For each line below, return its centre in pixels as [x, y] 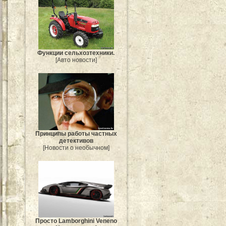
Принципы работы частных [76, 133]
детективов [76, 140]
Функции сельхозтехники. [76, 53]
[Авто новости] [76, 60]
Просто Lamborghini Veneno [76, 221]
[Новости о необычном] [76, 148]
